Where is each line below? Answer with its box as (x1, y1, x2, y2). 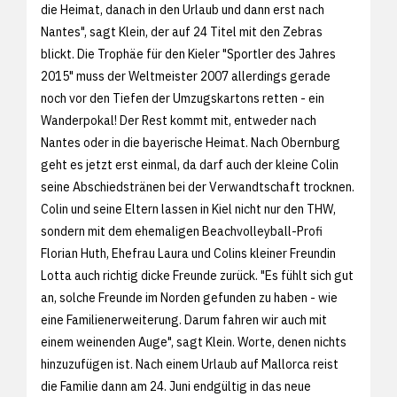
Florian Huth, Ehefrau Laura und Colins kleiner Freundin (41, 245, 336, 261)
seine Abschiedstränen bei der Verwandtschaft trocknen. (41, 178, 354, 195)
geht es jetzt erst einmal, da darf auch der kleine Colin (41, 156, 339, 173)
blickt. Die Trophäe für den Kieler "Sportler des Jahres (41, 45, 336, 62)
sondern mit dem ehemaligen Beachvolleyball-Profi (41, 222, 323, 239)
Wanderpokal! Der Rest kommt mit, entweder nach (41, 112, 316, 128)
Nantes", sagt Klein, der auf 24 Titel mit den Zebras (41, 23, 323, 40)
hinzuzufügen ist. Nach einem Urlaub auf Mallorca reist (41, 355, 339, 372)
